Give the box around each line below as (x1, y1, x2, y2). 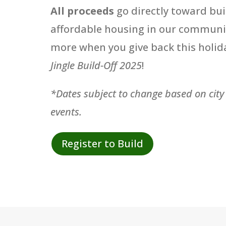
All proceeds (50, 4, 114, 18)
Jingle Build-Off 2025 (50, 59, 142, 73)
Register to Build (62, 137, 143, 151)
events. (50, 105, 82, 119)
